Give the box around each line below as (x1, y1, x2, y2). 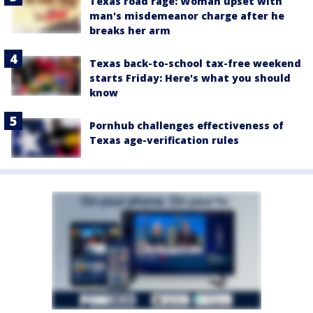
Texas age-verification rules (89, 133, 239, 147)
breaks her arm (89, 24, 170, 38)
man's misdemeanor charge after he (89, 9, 284, 23)
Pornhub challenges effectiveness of (89, 119, 284, 133)
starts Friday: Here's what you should (89, 71, 291, 85)
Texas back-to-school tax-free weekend (89, 57, 301, 71)
